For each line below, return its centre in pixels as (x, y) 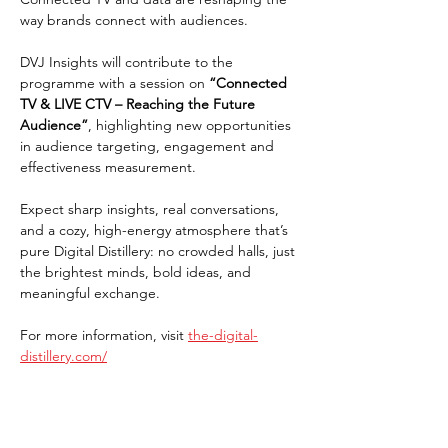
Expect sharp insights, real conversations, (151, 209)
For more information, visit (104, 335)
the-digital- (223, 335)
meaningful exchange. (90, 293)
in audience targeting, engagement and (149, 146)
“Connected (250, 83)
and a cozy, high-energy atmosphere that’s (156, 230)
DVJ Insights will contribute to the (128, 62)
